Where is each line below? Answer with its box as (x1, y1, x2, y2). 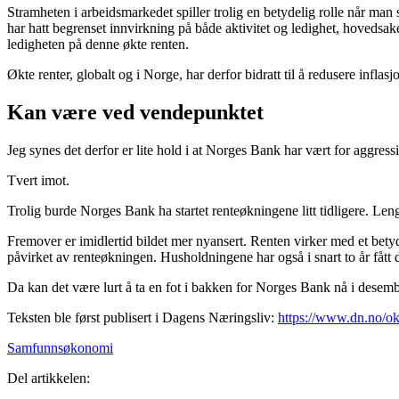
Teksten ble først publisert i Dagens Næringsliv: (7, 309, 278, 325)
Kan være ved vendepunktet (7, 100, 264, 124)
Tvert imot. (7, 172, 69, 188)
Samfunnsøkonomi (7, 339, 113, 355)
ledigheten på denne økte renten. (7, 36, 189, 52)
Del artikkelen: (7, 370, 90, 386)
